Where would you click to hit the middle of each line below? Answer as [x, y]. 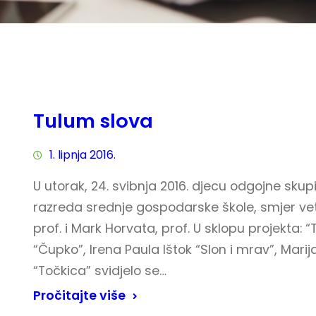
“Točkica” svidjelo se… [99, 271]
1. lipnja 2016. [82, 155]
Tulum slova [93, 121]
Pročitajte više [79, 295]
